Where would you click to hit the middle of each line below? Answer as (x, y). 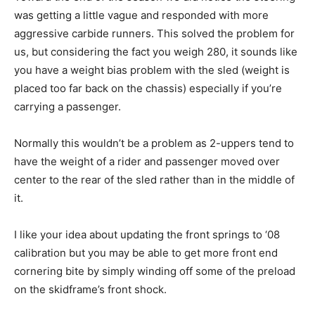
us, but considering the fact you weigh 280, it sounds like (156, 52)
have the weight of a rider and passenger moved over (147, 162)
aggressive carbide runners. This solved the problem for (154, 34)
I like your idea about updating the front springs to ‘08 (147, 235)
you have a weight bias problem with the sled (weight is (152, 70)
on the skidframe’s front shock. (90, 290)
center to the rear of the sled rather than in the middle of (154, 180)
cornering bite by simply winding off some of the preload (155, 271)
